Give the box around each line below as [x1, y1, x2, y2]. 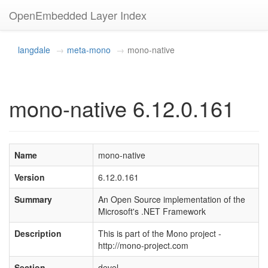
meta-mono [67, 44, 111, 56]
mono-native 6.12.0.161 [9, 93, 234, 123]
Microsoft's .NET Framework [98, 205, 206, 217]
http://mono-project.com [98, 239, 188, 251]
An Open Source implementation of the [98, 193, 245, 205]
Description [14, 227, 62, 239]
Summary [14, 193, 52, 205]
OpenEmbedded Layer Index [9, 7, 147, 23]
